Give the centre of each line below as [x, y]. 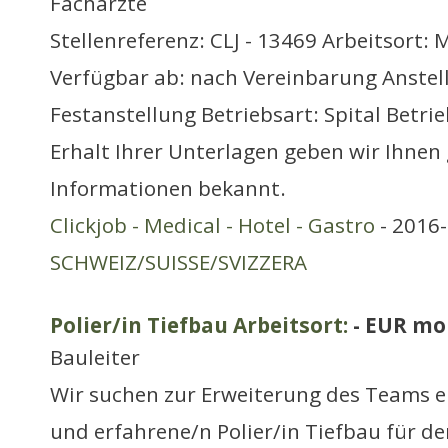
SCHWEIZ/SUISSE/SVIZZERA [178, 262]
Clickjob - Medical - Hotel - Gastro [212, 225]
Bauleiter [95, 357]
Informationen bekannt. [168, 188]
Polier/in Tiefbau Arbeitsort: [199, 325]
